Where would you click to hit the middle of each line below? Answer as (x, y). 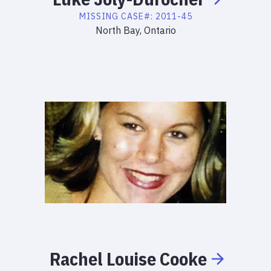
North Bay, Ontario (135, 30)
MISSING (99, 16)
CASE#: (138, 16)
